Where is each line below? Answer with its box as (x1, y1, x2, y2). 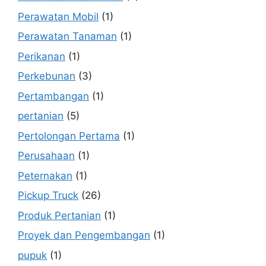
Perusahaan (18, 150, 75, 162)
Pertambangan (18, 90, 89, 102)
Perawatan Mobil (18, 10, 99, 23)
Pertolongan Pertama (18, 129, 120, 142)
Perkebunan (18, 70, 75, 83)
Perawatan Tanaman (18, 30, 117, 43)
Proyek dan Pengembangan (18, 229, 150, 242)
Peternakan (18, 169, 72, 182)
